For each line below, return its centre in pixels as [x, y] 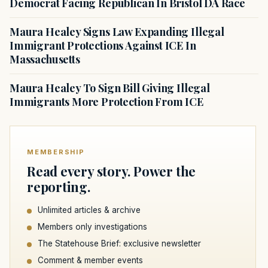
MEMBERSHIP [56, 152]
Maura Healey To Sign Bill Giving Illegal [110, 88]
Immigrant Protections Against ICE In [103, 46]
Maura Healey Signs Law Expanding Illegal [117, 32]
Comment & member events [90, 261]
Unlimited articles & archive [89, 210]
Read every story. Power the [112, 171]
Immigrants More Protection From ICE [106, 102]
